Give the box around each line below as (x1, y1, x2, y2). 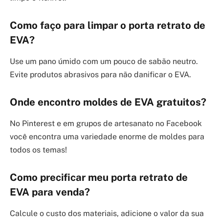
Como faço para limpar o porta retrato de (10, 19, 205, 31)
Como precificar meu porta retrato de (10, 171, 188, 183)
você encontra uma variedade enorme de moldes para (10, 132, 204, 142)
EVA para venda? (10, 186, 90, 198)
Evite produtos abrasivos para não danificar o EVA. (10, 70, 191, 80)
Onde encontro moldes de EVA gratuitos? (10, 96, 206, 108)
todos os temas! (10, 145, 67, 155)
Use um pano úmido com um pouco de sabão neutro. (10, 57, 198, 66)
